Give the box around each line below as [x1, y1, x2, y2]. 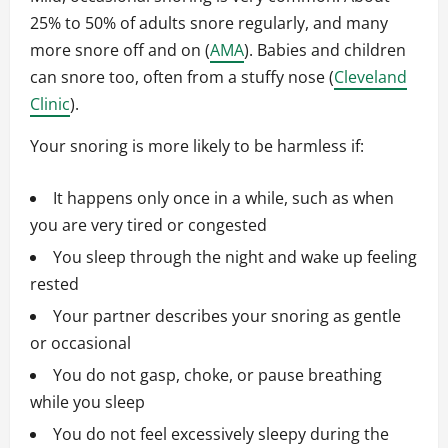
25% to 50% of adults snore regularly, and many [30, 12, 388, 35]
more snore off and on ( [30, 39, 210, 62]
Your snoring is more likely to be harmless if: [30, 135, 364, 158]
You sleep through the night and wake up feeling [53, 246, 417, 269]
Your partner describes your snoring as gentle [53, 305, 401, 328]
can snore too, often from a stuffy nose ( [30, 66, 334, 89]
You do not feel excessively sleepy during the [53, 423, 389, 446]
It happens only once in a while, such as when [53, 187, 394, 210]
